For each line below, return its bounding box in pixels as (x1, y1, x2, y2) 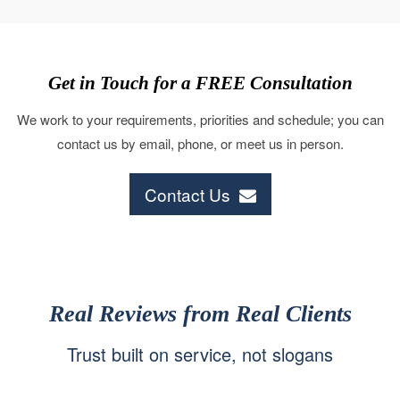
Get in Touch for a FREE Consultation (47, 96, 353, 118)
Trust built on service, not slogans (67, 364, 333, 391)
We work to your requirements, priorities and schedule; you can (16, 133, 384, 153)
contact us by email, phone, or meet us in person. (56, 157, 344, 177)
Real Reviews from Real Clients (48, 325, 352, 351)
